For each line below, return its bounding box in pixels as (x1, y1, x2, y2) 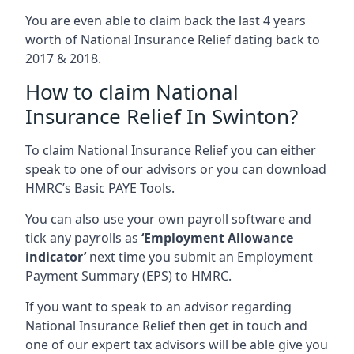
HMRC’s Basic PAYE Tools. (25, 179, 175, 197)
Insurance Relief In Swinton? (25, 101, 298, 130)
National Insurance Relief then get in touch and (25, 316, 307, 334)
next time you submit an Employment (86, 247, 313, 265)
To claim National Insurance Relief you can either (25, 141, 316, 159)
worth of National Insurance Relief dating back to (25, 30, 320, 48)
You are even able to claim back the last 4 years (25, 11, 306, 29)
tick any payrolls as (25, 228, 141, 247)
